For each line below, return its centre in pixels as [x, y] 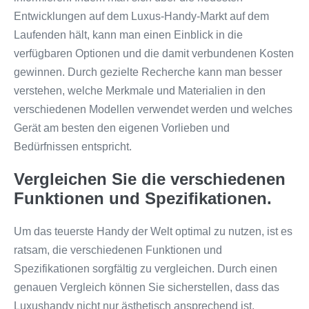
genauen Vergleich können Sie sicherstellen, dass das [147, 287]
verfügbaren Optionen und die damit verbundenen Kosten [154, 53]
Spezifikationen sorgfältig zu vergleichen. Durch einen [146, 269]
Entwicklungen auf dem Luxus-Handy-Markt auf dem [141, 16]
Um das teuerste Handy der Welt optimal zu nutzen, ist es [153, 231]
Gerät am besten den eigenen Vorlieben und [122, 128]
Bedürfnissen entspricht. [73, 147]
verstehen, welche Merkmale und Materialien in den [140, 91]
